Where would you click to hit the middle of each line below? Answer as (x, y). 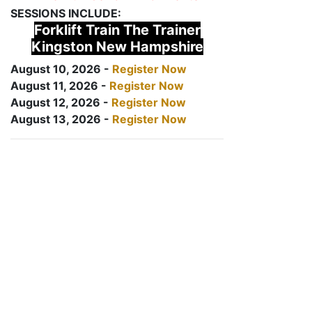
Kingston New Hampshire (117, 47)
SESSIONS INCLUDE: (66, 13)
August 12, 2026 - (61, 102)
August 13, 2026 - (61, 119)
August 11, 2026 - (60, 86)
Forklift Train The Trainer (117, 30)
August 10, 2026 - (61, 69)
